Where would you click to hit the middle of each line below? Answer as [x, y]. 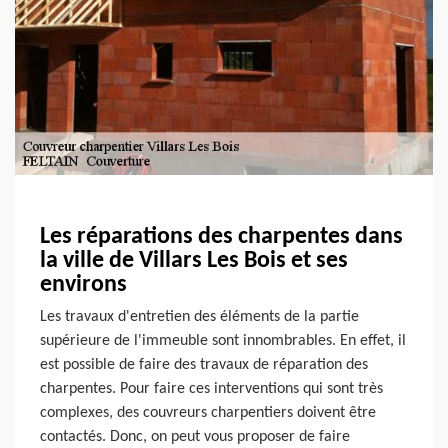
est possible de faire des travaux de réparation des [204, 364]
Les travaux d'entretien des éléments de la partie [199, 316]
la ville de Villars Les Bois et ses [194, 260]
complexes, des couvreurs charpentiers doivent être [208, 412]
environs [83, 284]
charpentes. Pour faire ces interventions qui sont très [211, 388]
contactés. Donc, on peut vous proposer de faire [195, 436]
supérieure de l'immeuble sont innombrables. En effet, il [223, 340]
